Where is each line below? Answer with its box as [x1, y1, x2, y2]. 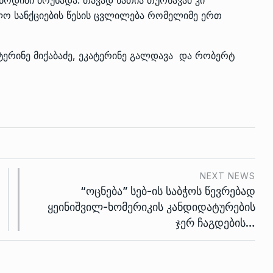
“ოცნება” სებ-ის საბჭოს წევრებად [80, 184, 255, 197]
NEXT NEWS [200, 170, 255, 181]
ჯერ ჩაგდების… [175, 216, 255, 229]
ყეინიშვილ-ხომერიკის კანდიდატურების [48, 200, 255, 213]
